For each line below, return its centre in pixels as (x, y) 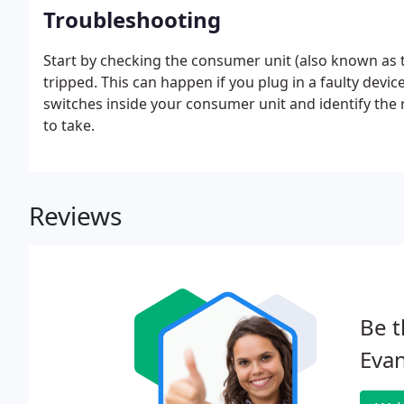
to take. (69, 125)
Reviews (75, 216)
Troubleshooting (132, 19)
